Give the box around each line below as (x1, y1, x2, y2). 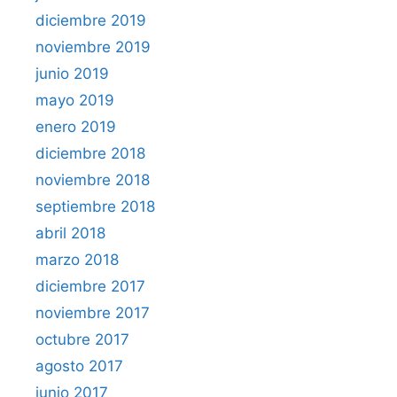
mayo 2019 (35, 90, 114, 109)
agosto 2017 (35, 356, 123, 375)
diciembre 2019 (35, 11, 146, 29)
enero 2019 (35, 117, 116, 136)
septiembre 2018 (35, 197, 155, 215)
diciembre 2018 (35, 144, 145, 162)
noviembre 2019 (35, 37, 151, 56)
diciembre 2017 (35, 276, 145, 295)
